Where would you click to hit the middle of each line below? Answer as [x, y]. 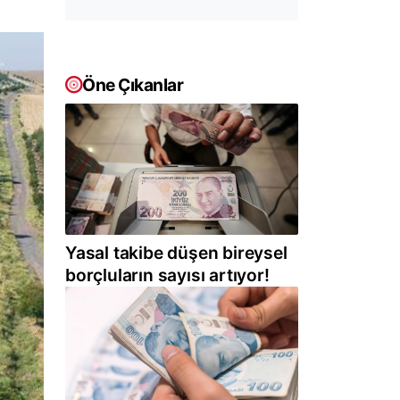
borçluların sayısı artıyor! [167, 275]
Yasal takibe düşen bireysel [176, 253]
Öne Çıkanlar [133, 85]
